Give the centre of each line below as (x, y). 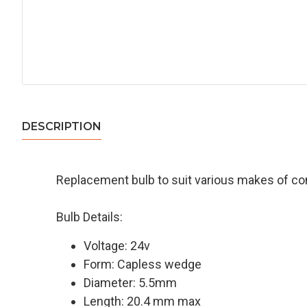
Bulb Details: (89, 217)
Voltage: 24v (117, 246)
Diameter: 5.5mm (130, 283)
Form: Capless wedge (143, 264)
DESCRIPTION (62, 126)
